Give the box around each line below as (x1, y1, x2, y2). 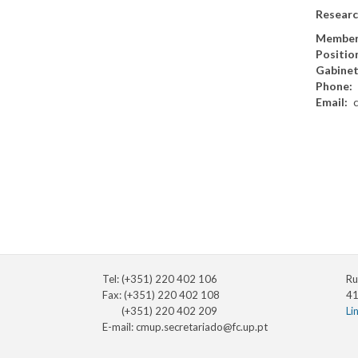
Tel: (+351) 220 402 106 (102, 272, 217, 286)
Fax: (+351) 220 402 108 (102, 288, 220, 302)
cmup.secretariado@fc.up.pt (136, 320, 268, 334)
